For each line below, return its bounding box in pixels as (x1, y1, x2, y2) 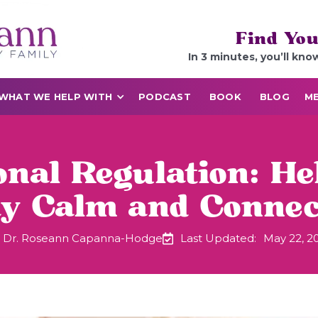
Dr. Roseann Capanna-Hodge (3, 231, 163, 245)
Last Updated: (180, 231, 256, 245)
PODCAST (138, 91, 191, 102)
